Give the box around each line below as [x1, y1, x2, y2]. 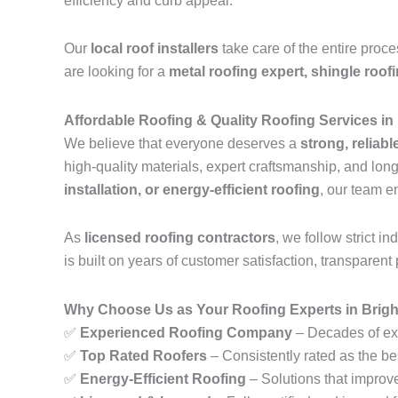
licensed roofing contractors [84, 230, 275, 246]
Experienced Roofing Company [80, 325, 292, 341]
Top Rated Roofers [80, 348, 207, 364]
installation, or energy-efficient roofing [64, 182, 320, 198]
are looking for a [64, 64, 169, 80]
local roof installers [91, 41, 219, 57]
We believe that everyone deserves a [64, 136, 300, 152]
